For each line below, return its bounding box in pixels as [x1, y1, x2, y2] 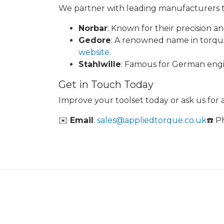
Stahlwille [78, 59, 121, 69]
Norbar [78, 23, 107, 33]
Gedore [78, 35, 111, 45]
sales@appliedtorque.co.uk [97, 115, 206, 125]
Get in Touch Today [58, 78, 153, 91]
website [78, 47, 109, 57]
